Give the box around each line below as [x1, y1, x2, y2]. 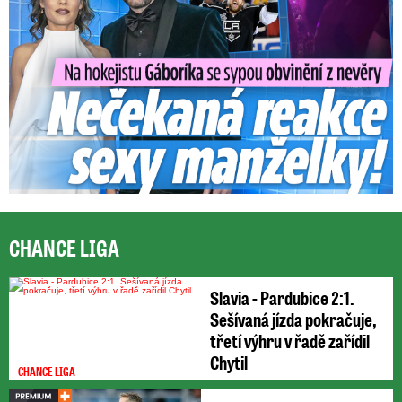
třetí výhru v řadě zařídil [210, 328, 370, 353]
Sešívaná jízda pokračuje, [210, 306, 377, 331]
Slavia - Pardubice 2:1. [210, 284, 354, 310]
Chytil [210, 349, 248, 374]
